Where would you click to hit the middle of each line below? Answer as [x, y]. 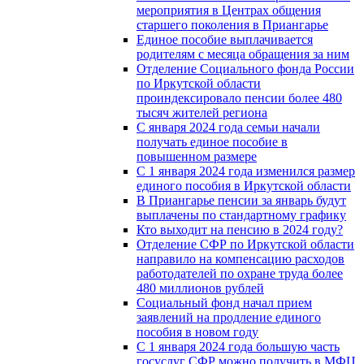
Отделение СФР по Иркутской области [245, 244]
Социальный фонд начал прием [224, 302]
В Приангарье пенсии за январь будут [241, 200]
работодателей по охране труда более [240, 273]
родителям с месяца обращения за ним [243, 54]
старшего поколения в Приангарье [232, 24]
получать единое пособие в [212, 141]
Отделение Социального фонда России [245, 68]
